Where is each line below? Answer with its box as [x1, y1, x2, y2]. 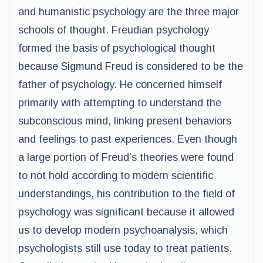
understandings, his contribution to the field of [18, 188, 235, 200]
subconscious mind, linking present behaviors [18, 115, 231, 127]
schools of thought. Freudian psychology [18, 24, 209, 36]
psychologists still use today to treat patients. [18, 242, 232, 254]
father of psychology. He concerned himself [18, 79, 222, 90]
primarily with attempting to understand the [18, 97, 221, 109]
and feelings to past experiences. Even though [18, 133, 237, 145]
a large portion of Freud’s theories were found [18, 151, 234, 163]
